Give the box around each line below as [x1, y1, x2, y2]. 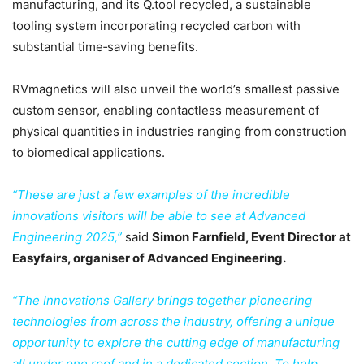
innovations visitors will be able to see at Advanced [12, 208, 305, 224]
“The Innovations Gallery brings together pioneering [12, 292, 312, 309]
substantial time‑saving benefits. [12, 39, 198, 55]
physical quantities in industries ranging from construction [12, 123, 347, 140]
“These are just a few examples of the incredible [12, 187, 290, 203]
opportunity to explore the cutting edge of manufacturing [12, 335, 340, 351]
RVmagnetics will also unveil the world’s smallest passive [12, 81, 340, 97]
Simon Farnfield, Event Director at [152, 229, 351, 245]
